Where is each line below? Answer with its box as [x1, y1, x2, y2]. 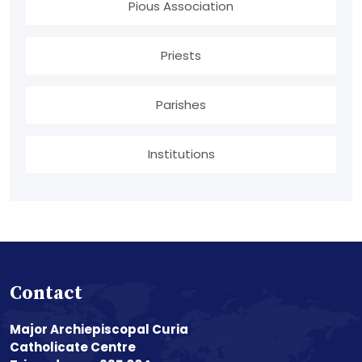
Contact [10, 281, 82, 306]
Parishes [156, 96, 206, 114]
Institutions [147, 145, 215, 163]
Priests [161, 47, 201, 65]
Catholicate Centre [10, 339, 136, 356]
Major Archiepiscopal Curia [10, 321, 188, 339]
